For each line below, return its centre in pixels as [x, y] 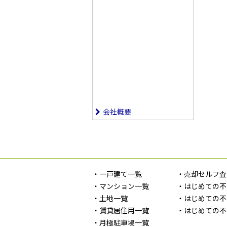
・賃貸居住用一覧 [121, 211]
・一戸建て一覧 [117, 174]
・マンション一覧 [121, 186]
